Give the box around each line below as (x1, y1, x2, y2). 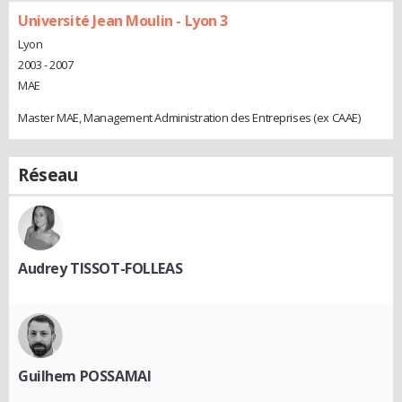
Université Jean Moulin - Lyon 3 (18, 11, 228, 31)
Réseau (18, 162, 78, 187)
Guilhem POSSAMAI (18, 365, 152, 386)
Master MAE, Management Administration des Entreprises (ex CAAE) (18, 109, 361, 126)
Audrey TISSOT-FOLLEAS (18, 258, 183, 278)
